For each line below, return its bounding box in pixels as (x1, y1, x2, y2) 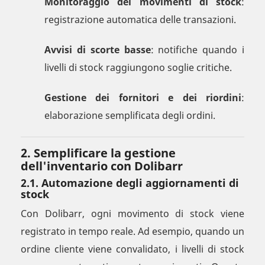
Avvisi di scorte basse (44, 43, 151, 57)
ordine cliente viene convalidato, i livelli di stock (21, 243, 244, 256)
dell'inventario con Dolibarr (21, 158, 183, 174)
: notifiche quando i (150, 43, 244, 57)
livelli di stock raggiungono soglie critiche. (44, 61, 232, 75)
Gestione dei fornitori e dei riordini (44, 91, 241, 105)
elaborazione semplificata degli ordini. (44, 109, 215, 122)
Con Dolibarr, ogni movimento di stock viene (21, 207, 244, 221)
